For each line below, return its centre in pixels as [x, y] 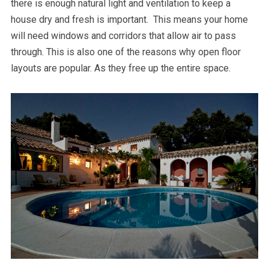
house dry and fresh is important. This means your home [129, 19]
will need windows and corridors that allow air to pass [123, 35]
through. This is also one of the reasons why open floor [125, 52]
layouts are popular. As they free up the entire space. [120, 68]
